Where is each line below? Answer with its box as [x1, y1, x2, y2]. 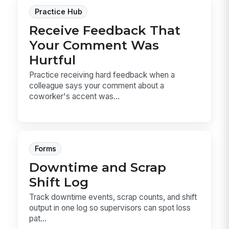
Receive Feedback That [29, 22, 181, 38]
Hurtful [29, 52, 76, 67]
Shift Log [29, 174, 89, 190]
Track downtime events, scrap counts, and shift [29, 192, 197, 202]
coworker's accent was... [29, 91, 120, 101]
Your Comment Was [29, 37, 159, 53]
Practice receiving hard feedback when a [29, 70, 175, 80]
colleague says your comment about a [29, 80, 165, 90]
